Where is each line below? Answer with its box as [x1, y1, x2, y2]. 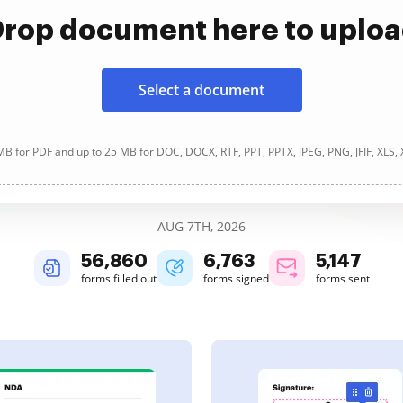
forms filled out [80, 271, 157, 286]
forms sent [315, 271, 370, 286]
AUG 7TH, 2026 [157, 218, 246, 235]
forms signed [202, 271, 269, 286]
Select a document [139, 80, 264, 100]
